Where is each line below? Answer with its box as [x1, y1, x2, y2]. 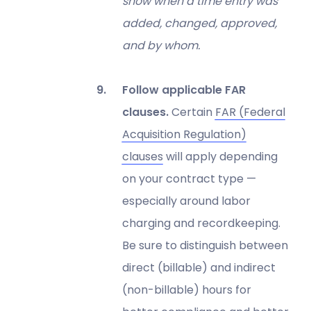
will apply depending [162, 148, 278, 165]
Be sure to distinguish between [121, 237, 288, 253]
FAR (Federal [215, 103, 285, 120]
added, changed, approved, [121, 15, 277, 31]
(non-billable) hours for [121, 281, 251, 298]
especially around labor [121, 192, 251, 209]
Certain [171, 103, 215, 120]
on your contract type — [121, 170, 256, 187]
